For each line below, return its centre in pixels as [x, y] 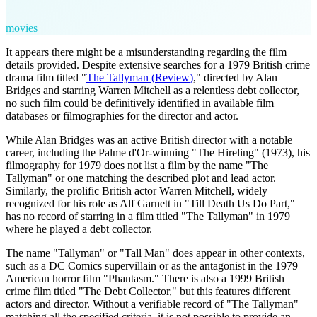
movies [22, 28]
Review [172, 77]
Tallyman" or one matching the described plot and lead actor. [141, 178]
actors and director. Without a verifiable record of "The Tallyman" [152, 304]
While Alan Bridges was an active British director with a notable [149, 139]
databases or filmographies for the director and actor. [122, 115]
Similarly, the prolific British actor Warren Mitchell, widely [137, 190]
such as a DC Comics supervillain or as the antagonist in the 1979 [152, 265]
